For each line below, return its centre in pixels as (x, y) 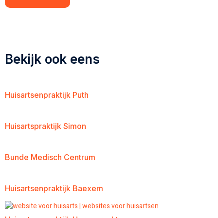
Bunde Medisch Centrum (50, 157)
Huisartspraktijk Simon (45, 126)
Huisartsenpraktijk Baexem (54, 189)
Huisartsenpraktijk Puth (47, 95)
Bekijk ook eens (52, 59)
